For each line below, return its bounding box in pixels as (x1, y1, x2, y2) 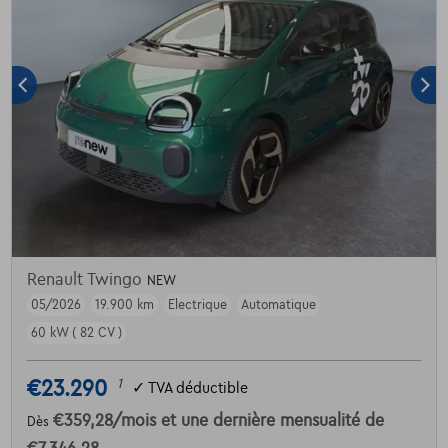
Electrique (167, 297, 227, 312)
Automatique (240, 297, 316, 312)
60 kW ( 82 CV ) (30, 325, 122, 340)
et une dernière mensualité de (160, 411, 384, 430)
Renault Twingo (26, 270, 147, 289)
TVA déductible (147, 380, 248, 397)
